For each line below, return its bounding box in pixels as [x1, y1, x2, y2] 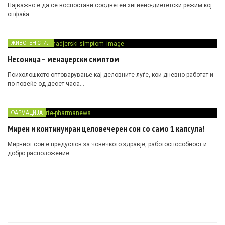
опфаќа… [8, 10, 34, 18]
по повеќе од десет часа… [8, 80, 84, 87]
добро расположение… [8, 150, 74, 157]
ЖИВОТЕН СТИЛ [11, 40, 51, 46]
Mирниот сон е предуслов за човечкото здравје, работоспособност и [8, 141, 207, 148]
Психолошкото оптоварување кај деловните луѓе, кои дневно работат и [8, 71, 213, 78]
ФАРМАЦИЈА [11, 109, 43, 116]
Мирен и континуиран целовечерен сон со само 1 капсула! [8, 123, 204, 135]
